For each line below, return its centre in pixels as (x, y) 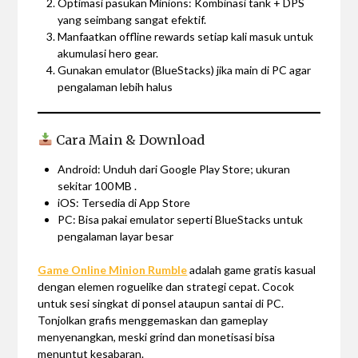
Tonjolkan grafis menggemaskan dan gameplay (153, 320)
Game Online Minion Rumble (113, 269)
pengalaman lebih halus (115, 86)
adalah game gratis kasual (252, 269)
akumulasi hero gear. (108, 53)
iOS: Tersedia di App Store (125, 202)
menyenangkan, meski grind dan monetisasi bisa (157, 336)
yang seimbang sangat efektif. (132, 19)
